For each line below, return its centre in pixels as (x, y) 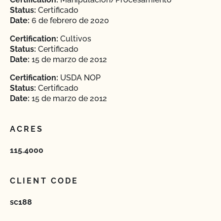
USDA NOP (79, 78)
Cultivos (75, 39)
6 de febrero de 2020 (69, 20)
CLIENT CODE (44, 181)
